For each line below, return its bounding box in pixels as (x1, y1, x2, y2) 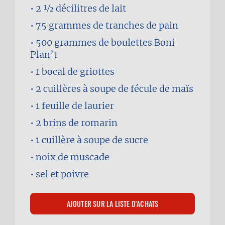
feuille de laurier (42, 100, 114, 111)
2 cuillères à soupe (36, 83, 116, 94)
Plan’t (30, 49, 57, 60)
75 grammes (36, 20, 91, 31)
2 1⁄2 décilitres (36, 3, 97, 14)
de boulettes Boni (98, 37, 175, 48)
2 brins (36, 117, 66, 129)
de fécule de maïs (118, 83, 193, 94)
